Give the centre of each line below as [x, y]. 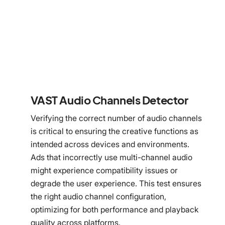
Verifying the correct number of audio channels [116, 118]
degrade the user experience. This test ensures [116, 183]
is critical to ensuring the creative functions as [114, 131]
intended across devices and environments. [110, 144]
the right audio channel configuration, [98, 196]
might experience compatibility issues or [104, 170]
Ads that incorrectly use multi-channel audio [111, 157]
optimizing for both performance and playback [114, 209]
